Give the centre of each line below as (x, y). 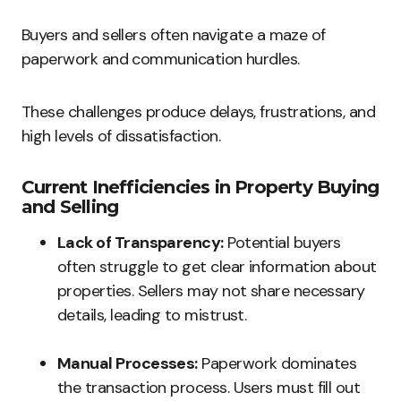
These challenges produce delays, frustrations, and (198, 112)
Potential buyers (282, 243)
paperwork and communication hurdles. (161, 59)
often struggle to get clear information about (217, 267)
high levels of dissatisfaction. (121, 136)
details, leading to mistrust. (152, 315)
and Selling (70, 207)
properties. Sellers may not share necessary (211, 291)
